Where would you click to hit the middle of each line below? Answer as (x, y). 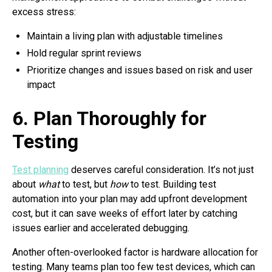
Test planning (40, 170)
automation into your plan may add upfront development (130, 199)
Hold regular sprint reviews (84, 53)
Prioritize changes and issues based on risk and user (140, 70)
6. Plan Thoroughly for (109, 119)
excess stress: (44, 12)
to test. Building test (172, 185)
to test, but (85, 185)
